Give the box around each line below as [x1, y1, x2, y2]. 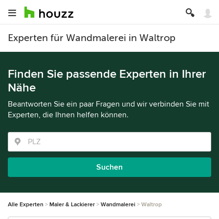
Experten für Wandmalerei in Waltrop [8, 32, 175, 44]
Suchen [96, 162, 123, 172]
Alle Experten [8, 201, 44, 208]
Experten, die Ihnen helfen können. [8, 110, 129, 120]
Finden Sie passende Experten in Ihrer [8, 67, 206, 81]
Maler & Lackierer [49, 201, 95, 208]
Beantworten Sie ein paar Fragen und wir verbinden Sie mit [8, 99, 209, 109]
